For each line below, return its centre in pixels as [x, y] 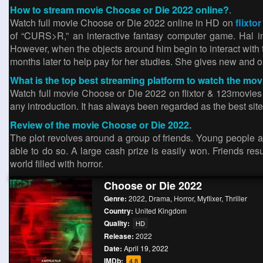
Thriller [236, 198]
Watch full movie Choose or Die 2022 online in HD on [123, 23]
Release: [120, 236]
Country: [119, 211]
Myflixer [209, 198]
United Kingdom [161, 210]
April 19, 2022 [145, 248]
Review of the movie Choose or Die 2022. [101, 125]
